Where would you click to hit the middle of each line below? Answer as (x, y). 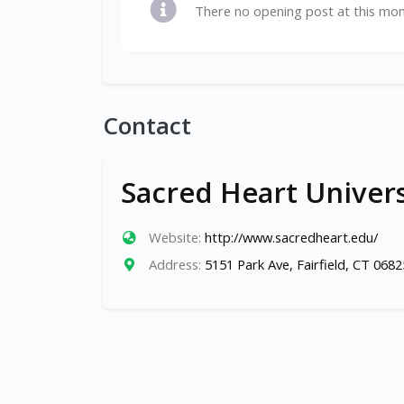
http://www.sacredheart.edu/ (291, 237)
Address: (174, 264)
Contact (147, 125)
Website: (174, 237)
